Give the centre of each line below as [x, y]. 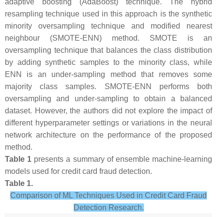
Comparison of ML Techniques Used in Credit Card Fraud [108, 195]
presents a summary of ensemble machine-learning [122, 159]
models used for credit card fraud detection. [78, 171]
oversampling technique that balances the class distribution [108, 50]
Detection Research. [108, 208]
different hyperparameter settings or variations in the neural [108, 123]
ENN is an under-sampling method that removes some [108, 74]
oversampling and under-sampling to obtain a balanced [108, 99]
